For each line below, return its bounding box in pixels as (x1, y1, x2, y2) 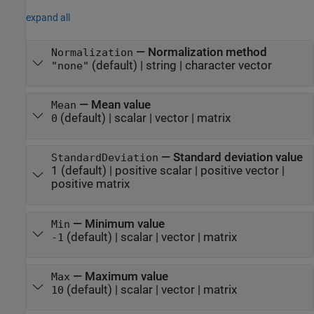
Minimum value (84, 217, 165, 231)
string (145, 59, 177, 73)
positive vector (200, 164, 279, 178)
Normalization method (147, 46, 267, 60)
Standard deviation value (172, 151, 303, 165)
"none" (50, 60, 89, 72)
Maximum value (84, 269, 168, 283)
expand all (26, 12, 70, 24)
